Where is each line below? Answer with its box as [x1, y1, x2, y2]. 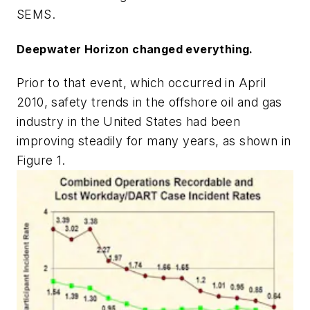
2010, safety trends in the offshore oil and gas [17, 94, 282, 109]
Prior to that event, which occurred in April [17, 75, 266, 90]
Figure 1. [17, 152, 66, 167]
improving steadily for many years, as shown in [17, 133, 291, 148]
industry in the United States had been [17, 113, 241, 129]
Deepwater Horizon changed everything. [17, 42, 253, 56]
